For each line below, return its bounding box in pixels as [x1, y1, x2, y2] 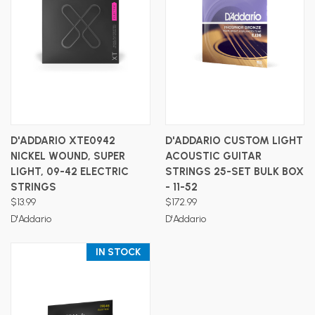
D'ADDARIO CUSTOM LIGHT [165, 134, 303, 147]
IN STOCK [95, 245, 141, 258]
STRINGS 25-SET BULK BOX [165, 165, 304, 178]
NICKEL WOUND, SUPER [11, 149, 125, 162]
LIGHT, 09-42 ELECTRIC [11, 165, 129, 178]
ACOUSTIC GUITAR [165, 149, 262, 162]
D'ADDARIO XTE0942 [11, 134, 115, 147]
